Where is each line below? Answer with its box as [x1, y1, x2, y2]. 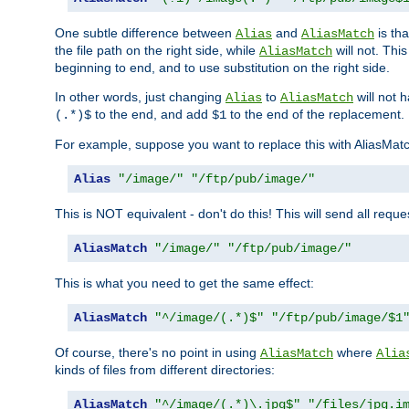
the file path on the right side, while [55, 42, 259, 58]
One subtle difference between [55, 25, 236, 40]
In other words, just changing [55, 89, 225, 104]
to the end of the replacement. [226, 106, 404, 121]
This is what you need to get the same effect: [55, 275, 314, 290]
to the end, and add [91, 106, 212, 121]
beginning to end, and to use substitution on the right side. [55, 59, 390, 75]
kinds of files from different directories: [55, 362, 275, 377]
